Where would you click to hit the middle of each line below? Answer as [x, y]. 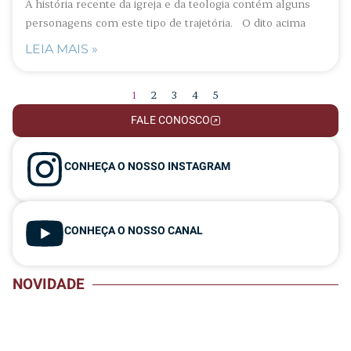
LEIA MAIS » [62, 49]
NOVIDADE [49, 285]
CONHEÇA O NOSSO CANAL [134, 230]
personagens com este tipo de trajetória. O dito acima [165, 22]
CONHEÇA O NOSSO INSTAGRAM [147, 166]
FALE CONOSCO [170, 120]
